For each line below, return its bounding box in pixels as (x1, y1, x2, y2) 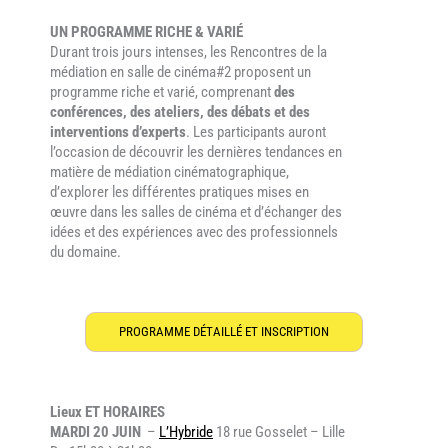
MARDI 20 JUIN (50, 422, 141, 441)
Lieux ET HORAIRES (50, 402, 165, 421)
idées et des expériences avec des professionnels (50, 222, 338, 241)
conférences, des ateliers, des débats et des (50, 102, 310, 121)
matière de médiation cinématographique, (50, 162, 289, 181)
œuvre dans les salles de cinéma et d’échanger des (50, 202, 342, 221)
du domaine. (50, 242, 121, 261)
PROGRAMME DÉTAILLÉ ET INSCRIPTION (119, 323, 329, 339)
